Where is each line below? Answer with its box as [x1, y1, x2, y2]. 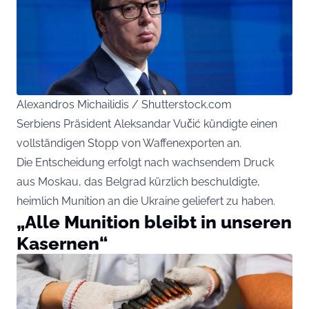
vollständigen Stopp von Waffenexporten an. [17, 137, 241, 150]
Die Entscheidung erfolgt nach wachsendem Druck [17, 156, 274, 170]
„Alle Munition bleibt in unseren [17, 211, 292, 233]
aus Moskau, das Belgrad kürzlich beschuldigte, [17, 175, 260, 189]
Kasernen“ [17, 232, 108, 255]
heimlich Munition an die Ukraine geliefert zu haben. [17, 195, 275, 208]
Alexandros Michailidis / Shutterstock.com [17, 98, 232, 112]
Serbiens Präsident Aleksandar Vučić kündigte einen [17, 117, 277, 131]
